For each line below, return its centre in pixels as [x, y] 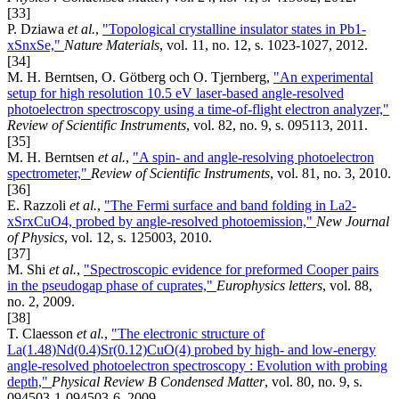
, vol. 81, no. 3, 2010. [330, 174]
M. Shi [28, 270]
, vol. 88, [347, 286]
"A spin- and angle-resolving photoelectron [253, 158]
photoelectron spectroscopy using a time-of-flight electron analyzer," [198, 110]
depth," [29, 382]
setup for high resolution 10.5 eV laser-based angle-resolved [175, 94]
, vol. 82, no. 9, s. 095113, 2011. [277, 126]
